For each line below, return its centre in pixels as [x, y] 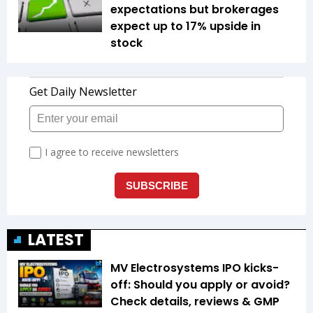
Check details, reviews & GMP [195, 302]
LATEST [56, 240]
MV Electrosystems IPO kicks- [195, 268]
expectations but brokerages [195, 10]
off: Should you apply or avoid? [200, 285]
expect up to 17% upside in [185, 27]
